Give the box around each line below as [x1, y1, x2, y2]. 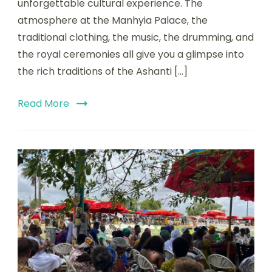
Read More [18, 96, 69, 110]
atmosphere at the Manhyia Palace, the [18, 13, 208, 27]
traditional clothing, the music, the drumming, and [18, 30, 254, 44]
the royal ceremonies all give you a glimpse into [18, 47, 244, 61]
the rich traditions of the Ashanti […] [18, 64, 188, 78]
